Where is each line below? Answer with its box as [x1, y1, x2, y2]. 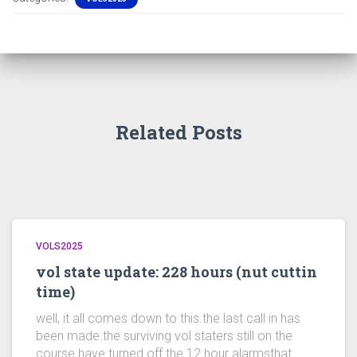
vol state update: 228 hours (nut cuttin [36, 262, 317, 281]
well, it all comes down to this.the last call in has [36, 311, 300, 326]
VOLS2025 [36, 241, 83, 252]
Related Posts [115, 120, 242, 145]
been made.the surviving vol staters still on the [36, 328, 292, 343]
